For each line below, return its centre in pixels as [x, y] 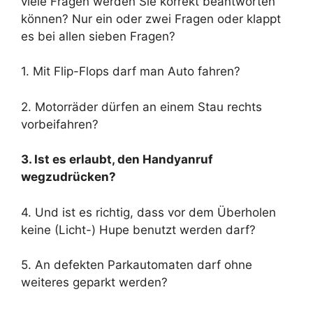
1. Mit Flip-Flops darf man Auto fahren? [131, 71]
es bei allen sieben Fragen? [98, 36]
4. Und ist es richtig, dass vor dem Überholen [148, 212]
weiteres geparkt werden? [94, 282]
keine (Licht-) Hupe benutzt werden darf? [138, 230]
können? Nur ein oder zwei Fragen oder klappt [151, 19]
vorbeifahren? [60, 124]
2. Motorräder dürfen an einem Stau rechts [141, 107]
